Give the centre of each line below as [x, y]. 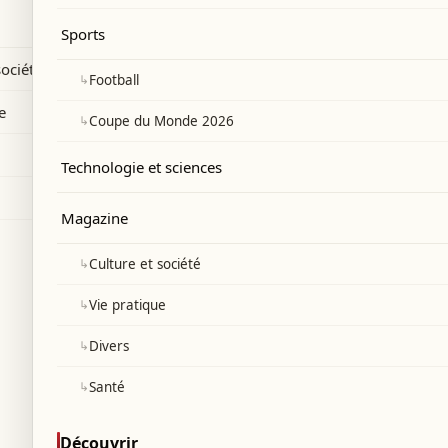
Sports [83, 34]
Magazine [94, 218]
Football [113, 80]
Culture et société [144, 264]
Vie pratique [127, 305]
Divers [108, 346]
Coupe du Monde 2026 [161, 121]
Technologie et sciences [141, 167]
